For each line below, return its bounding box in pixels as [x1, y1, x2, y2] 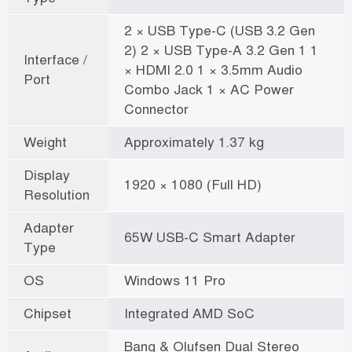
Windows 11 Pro [124, 271, 225, 289]
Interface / [24, 50, 87, 68]
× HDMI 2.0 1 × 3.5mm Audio [124, 60, 302, 79]
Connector [124, 100, 189, 118]
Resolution [24, 185, 90, 203]
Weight [24, 133, 67, 151]
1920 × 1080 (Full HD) [124, 175, 262, 193]
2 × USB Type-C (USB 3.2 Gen [124, 21, 315, 39]
